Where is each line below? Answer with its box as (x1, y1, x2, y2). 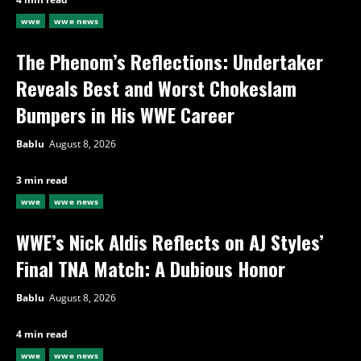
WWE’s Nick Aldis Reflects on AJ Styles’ (16, 227, 324, 257)
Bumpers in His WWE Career (16, 100, 234, 130)
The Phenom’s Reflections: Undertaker (16, 47, 323, 77)
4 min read (16, 327, 68, 342)
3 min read (16, 173, 68, 188)
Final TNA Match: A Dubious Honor (16, 254, 285, 284)
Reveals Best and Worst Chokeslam (16, 73, 297, 103)
